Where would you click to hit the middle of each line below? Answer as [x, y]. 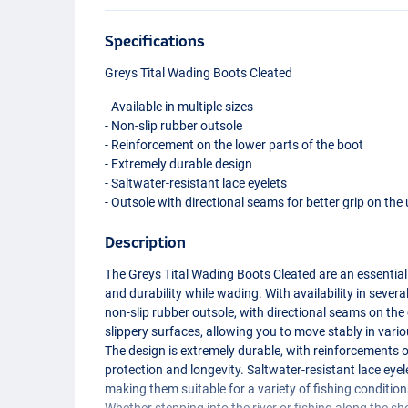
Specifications [155, 40]
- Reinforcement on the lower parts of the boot [235, 144]
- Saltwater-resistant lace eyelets [196, 183]
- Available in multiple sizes [179, 106]
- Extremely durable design [179, 163]
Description [146, 241]
